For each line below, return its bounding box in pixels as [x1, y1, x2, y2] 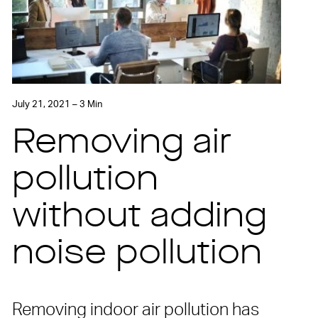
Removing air [12, 127, 232, 162]
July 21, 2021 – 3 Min [12, 100, 103, 110]
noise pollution [12, 238, 263, 273]
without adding [12, 201, 268, 236]
